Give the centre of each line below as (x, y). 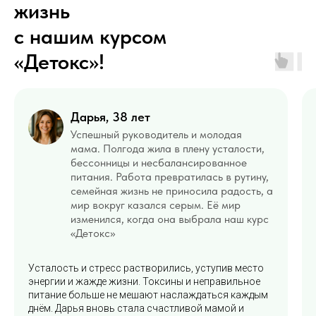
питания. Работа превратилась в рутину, (170, 177)
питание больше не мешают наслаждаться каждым (148, 295)
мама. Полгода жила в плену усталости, (168, 149)
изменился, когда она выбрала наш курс (170, 219)
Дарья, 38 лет (110, 117)
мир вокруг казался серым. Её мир (156, 205)
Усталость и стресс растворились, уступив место (146, 268)
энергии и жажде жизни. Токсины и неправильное (144, 282)
